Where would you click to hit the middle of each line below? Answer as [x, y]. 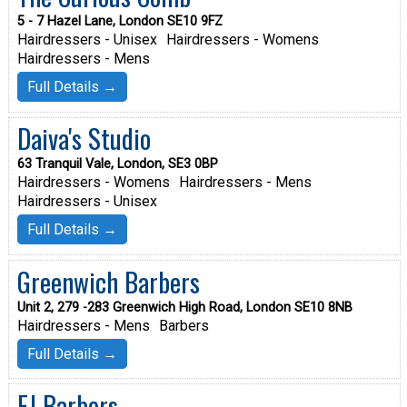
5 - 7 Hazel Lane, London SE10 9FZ [119, 22]
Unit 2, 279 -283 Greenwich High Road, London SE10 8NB [184, 307]
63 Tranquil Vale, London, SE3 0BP [117, 164]
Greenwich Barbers [108, 281]
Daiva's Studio [84, 139]
